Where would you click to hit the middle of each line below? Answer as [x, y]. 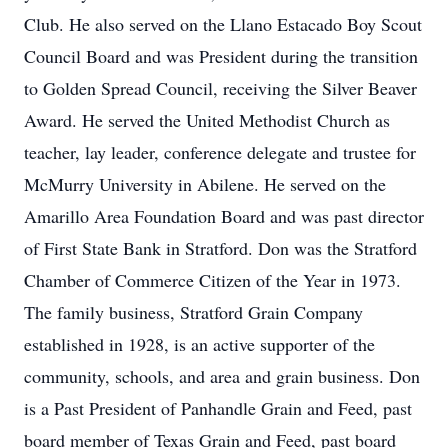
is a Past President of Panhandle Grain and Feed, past [218, 408]
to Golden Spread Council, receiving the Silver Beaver [220, 88]
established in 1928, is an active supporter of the [199, 344]
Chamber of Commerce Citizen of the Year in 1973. [212, 280]
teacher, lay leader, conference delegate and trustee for [220, 152]
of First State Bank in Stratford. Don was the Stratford [220, 248]
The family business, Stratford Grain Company [193, 312]
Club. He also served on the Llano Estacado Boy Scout [223, 24]
